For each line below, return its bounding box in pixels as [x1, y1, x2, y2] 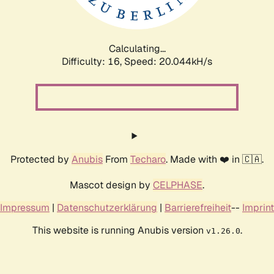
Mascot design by [70, 178, 153, 191]
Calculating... [108, 42, 166, 55]
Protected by [10, 152, 72, 166]
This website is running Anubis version [32, 223, 206, 237]
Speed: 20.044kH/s [124, 54, 212, 68]
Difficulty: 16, [62, 54, 124, 68]
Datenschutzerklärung [57, 201, 157, 214]
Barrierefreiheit [165, 201, 231, 214]
